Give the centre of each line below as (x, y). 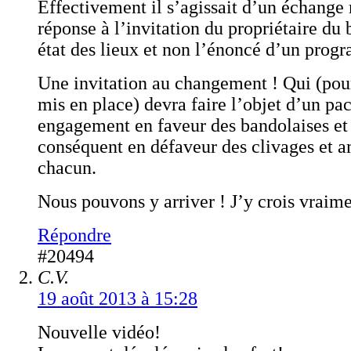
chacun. (67, 168)
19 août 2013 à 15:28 (118, 299)
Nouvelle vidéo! (99, 332)
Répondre (74, 235)
